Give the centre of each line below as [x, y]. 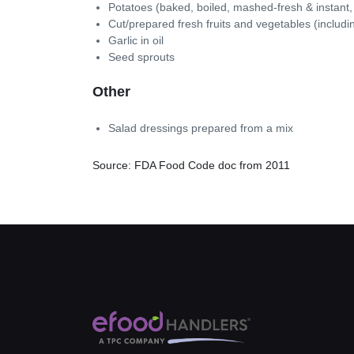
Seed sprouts [141, 57]
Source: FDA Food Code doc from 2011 [191, 165]
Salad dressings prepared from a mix [201, 128]
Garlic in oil [136, 40]
